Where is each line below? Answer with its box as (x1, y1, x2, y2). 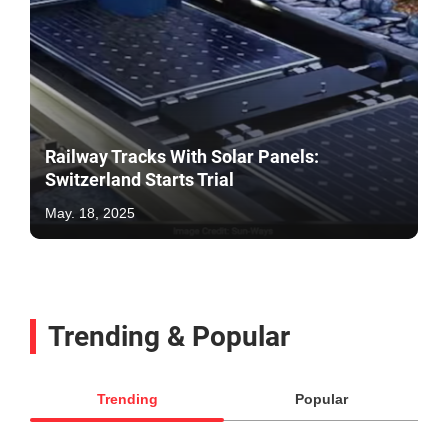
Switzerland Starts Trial (45, 168, 234, 190)
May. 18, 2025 (45, 204, 135, 221)
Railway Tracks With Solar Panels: (45, 145, 319, 167)
